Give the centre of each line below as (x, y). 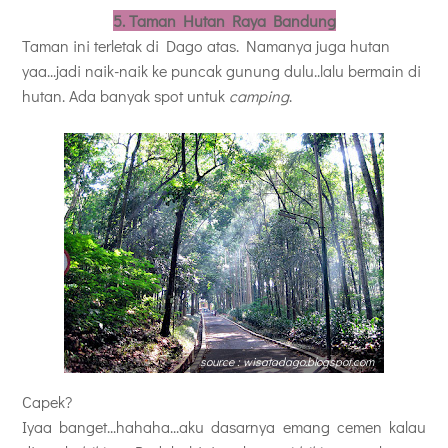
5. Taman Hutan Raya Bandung (224, 21)
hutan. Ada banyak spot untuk (125, 96)
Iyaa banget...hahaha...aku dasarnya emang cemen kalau (224, 427)
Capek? (47, 402)
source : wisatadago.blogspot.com (287, 361)
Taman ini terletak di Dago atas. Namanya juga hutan (206, 46)
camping (259, 96)
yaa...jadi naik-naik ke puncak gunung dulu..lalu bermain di (221, 71)
